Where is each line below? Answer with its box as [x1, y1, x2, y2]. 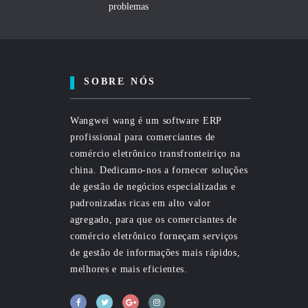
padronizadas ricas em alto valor [70, 198, 211, 209]
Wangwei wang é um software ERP [70, 115, 221, 126]
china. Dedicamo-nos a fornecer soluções [70, 165, 248, 176]
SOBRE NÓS [84, 76, 157, 87]
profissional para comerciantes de [70, 132, 216, 143]
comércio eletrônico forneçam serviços [70, 231, 238, 242]
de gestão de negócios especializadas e [70, 181, 236, 192]
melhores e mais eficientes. [70, 264, 188, 275]
